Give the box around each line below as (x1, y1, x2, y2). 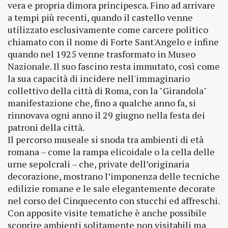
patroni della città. (8, 121, 84, 133)
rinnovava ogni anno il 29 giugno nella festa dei (8, 109, 205, 121)
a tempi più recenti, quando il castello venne (8, 11, 193, 23)
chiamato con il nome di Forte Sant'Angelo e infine (8, 36, 219, 48)
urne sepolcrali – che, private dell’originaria (8, 158, 189, 170)
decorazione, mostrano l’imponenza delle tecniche (8, 170, 220, 182)
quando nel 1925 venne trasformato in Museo (8, 48, 195, 60)
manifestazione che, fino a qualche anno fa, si (8, 97, 196, 109)
